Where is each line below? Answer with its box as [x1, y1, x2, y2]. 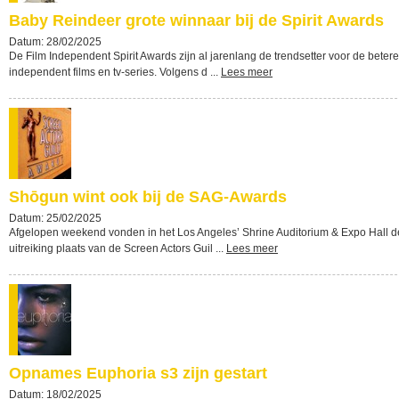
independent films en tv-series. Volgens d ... [9, 66, 221, 78]
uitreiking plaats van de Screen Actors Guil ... [9, 242, 226, 255]
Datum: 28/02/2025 [9, 36, 102, 48]
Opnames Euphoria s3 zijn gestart [9, 364, 267, 382]
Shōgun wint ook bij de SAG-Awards [9, 188, 287, 206]
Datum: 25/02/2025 [9, 212, 102, 224]
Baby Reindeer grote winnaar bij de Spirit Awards [9, 12, 384, 29]
